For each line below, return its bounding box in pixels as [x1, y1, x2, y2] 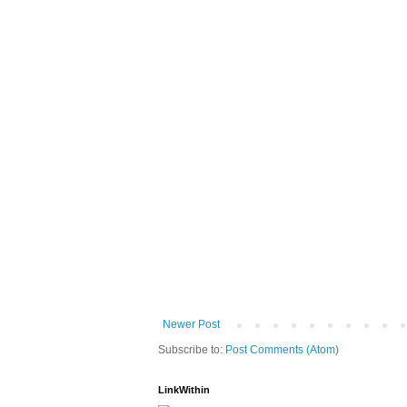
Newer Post [163, 318, 220, 332]
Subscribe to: [158, 343, 225, 357]
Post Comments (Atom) [225, 343, 339, 357]
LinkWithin [158, 384, 210, 396]
